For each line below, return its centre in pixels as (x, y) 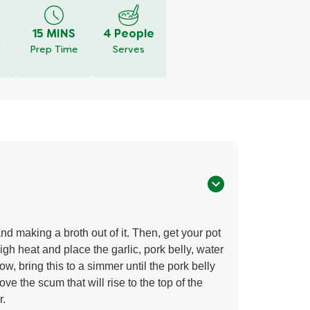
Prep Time (54, 50)
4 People (129, 34)
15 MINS (54, 34)
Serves (129, 50)
